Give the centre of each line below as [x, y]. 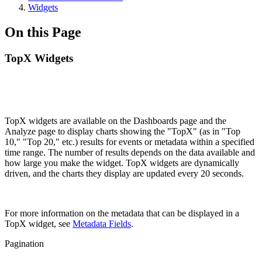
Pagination [24, 243]
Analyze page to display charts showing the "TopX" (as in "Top [123, 131]
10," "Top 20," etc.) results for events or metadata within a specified [130, 142]
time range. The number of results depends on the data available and [130, 152]
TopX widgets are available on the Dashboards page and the [116, 120]
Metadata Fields [102, 223]
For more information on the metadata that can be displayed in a [122, 213]
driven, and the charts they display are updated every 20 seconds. [124, 173]
